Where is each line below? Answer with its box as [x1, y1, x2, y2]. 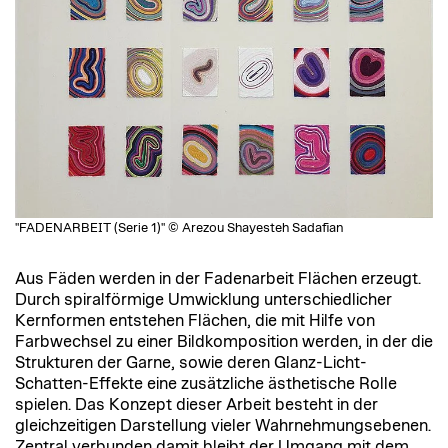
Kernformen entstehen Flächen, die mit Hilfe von [15, 312, 375, 329]
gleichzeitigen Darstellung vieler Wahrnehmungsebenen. [15, 417, 431, 434]
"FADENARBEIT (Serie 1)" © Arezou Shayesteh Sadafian [15, 221, 344, 235]
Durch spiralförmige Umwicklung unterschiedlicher [15, 291, 392, 308]
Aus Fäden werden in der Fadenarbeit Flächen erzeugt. [15, 270, 421, 287]
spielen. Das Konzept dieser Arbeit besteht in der [15, 396, 378, 413]
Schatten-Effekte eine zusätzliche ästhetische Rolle [15, 375, 397, 392]
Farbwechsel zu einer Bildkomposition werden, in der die [15, 333, 433, 350]
